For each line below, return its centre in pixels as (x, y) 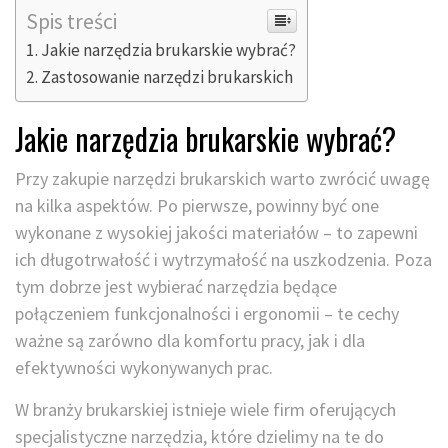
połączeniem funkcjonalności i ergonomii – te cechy (207, 313)
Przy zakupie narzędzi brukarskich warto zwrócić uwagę (222, 178)
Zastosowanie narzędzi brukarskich (167, 76)
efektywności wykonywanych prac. (144, 367)
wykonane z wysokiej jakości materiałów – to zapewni (216, 232)
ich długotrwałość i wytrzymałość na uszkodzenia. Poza (223, 259)
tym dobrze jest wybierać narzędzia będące (176, 286)
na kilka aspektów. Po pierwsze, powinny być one (197, 205)
